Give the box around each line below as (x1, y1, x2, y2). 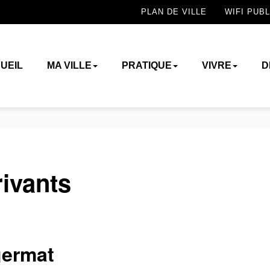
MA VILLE (46, 60, 92, 71)
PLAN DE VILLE (141, 8, 207, 16)
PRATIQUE (121, 60, 172, 71)
